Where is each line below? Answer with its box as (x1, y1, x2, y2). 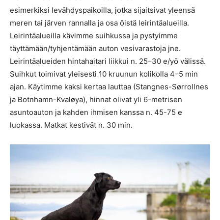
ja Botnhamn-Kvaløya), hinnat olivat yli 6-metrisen (10, 94, 182, 104)
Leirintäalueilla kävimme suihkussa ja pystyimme (10, 30, 178, 40)
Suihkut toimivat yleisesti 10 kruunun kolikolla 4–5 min (10, 69, 198, 79)
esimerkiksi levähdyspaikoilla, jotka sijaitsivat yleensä (10, 5, 195, 15)
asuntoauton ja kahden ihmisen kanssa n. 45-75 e (10, 107, 182, 117)
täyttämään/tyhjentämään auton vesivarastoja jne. (10, 43, 181, 53)
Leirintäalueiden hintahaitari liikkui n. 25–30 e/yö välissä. (10, 56, 206, 66)
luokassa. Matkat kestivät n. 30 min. (10, 120, 133, 130)
